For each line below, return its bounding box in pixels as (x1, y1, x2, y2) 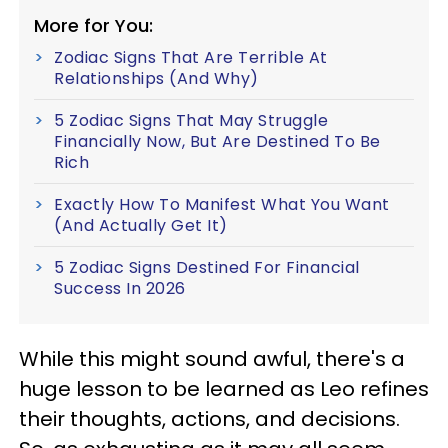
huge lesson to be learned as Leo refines (19, 375, 429, 404)
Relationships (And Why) (54, 67, 259, 91)
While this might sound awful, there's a (19, 345, 405, 374)
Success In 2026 (54, 277, 186, 301)
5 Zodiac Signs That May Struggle (54, 109, 328, 133)
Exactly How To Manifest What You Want (54, 193, 390, 217)
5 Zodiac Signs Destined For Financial (54, 256, 360, 280)
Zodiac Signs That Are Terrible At (54, 46, 328, 70)
